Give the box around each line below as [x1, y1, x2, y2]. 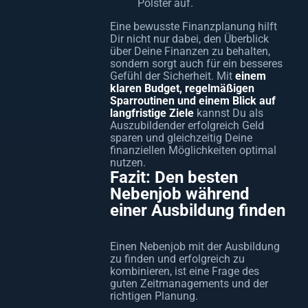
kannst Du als [194, 107, 263, 120]
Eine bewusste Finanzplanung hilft [110, 20, 277, 33]
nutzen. [110, 156, 146, 169]
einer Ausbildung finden [110, 201, 285, 220]
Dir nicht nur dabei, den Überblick [110, 32, 269, 45]
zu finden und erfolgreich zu [110, 252, 245, 265]
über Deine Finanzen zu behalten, [110, 45, 270, 58]
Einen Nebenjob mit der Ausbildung [110, 240, 280, 253]
